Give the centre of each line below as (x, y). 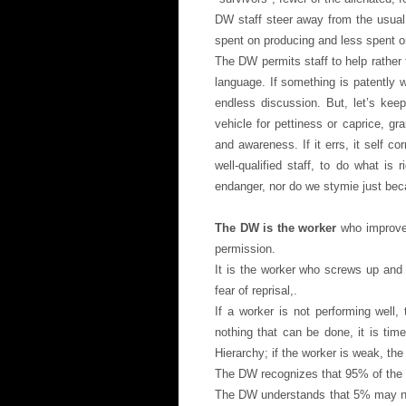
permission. (245, 249)
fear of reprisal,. (256, 290)
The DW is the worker (276, 228)
